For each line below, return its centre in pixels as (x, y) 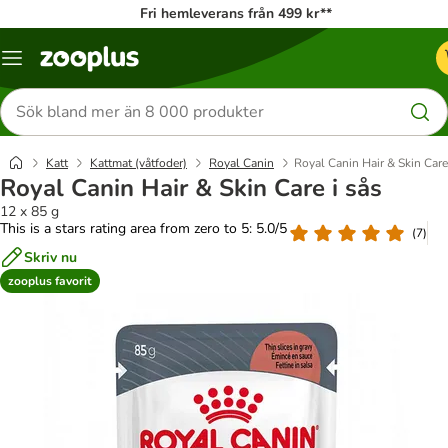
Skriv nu (50, 257)
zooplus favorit (50, 280)
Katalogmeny (52, 65)
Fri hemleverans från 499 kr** (236, 13)
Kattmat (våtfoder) (138, 163)
